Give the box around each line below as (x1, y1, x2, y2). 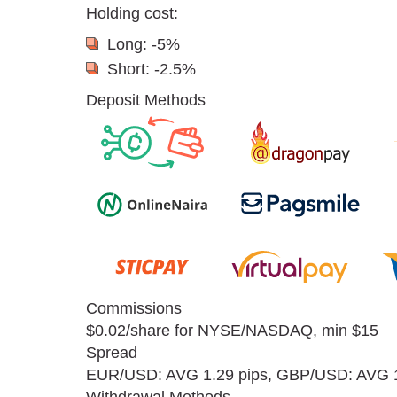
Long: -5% (107, 35, 180, 54)
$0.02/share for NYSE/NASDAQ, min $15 (86, 322, 378, 340)
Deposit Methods (86, 91, 206, 110)
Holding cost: (86, 4, 178, 23)
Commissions (86, 300, 182, 318)
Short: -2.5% (107, 60, 196, 79)
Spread (86, 344, 137, 362)
